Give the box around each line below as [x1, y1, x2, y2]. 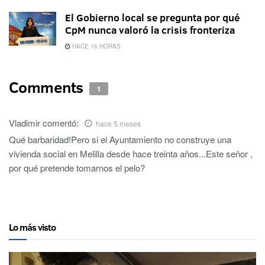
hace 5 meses [96, 118, 141, 128]
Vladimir [9, 116, 40, 129]
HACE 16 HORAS [70, 41, 121, 50]
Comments [9, 76, 87, 98]
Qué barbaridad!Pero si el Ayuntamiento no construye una [9, 132, 231, 146]
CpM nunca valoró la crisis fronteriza [65, 22, 235, 37]
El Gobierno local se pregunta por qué [65, 10, 240, 24]
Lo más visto [9, 220, 56, 234]
